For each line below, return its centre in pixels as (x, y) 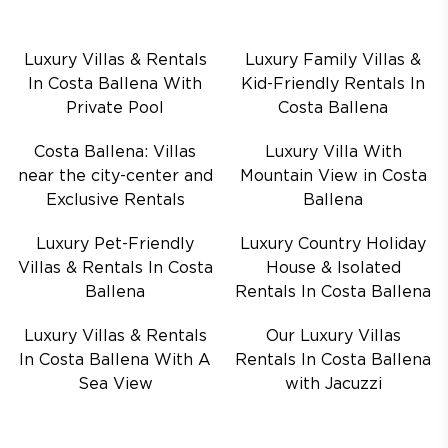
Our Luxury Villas (333, 336)
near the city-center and (115, 176)
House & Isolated (333, 268)
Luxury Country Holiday (333, 244)
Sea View (115, 384)
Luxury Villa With (333, 152)
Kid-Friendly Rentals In (333, 84)
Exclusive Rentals (115, 200)
